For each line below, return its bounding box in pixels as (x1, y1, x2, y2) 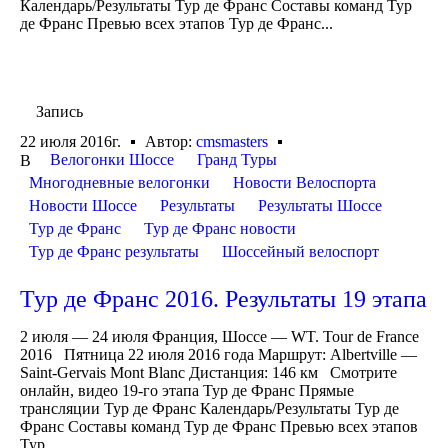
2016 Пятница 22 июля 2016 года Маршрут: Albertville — (20, 345, 417, 363)
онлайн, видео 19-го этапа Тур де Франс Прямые (20, 381, 354, 399)
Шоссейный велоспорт (222, 242, 379, 260)
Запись (36, 103, 83, 121)
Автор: (145, 132, 196, 150)
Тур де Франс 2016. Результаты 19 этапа (20, 285, 427, 312)
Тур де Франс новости (144, 219, 296, 237)
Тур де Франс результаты (29, 242, 199, 260)
